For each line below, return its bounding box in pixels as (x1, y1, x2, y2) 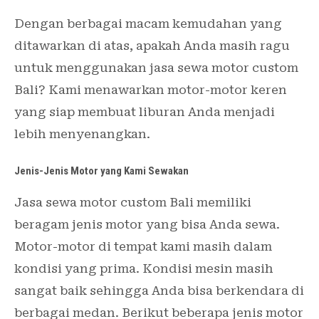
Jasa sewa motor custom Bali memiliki (14, 195, 251, 210)
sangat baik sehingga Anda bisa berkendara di (14, 283, 304, 298)
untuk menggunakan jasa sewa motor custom (14, 61, 298, 75)
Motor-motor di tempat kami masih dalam (14, 239, 272, 254)
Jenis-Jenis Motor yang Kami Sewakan (14, 164, 189, 178)
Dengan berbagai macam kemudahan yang (14, 16, 282, 31)
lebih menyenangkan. (14, 127, 150, 142)
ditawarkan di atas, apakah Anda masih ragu (14, 38, 290, 53)
